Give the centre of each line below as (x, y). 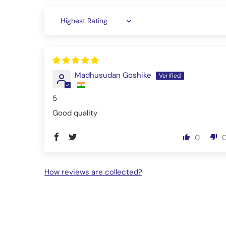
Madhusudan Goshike (113, 75)
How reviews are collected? (93, 172)
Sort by (65, 25)
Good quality (75, 113)
